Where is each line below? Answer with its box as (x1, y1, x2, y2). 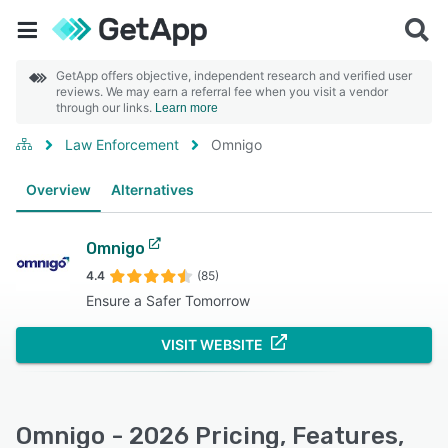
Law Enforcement (65, 136, 179, 153)
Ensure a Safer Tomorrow (86, 292, 250, 309)
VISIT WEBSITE (161, 336, 263, 353)
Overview (26, 181, 91, 198)
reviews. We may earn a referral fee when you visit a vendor (56, 84, 388, 99)
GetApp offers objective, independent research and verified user (56, 68, 412, 83)
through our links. (56, 100, 155, 115)
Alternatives (111, 181, 194, 198)
